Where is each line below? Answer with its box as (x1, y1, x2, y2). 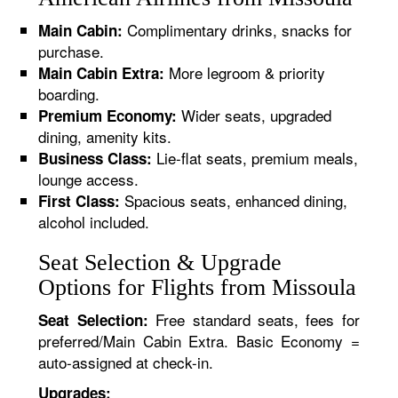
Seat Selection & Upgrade (38, 250, 283, 275)
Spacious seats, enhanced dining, (120, 189, 348, 211)
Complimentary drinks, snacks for (123, 19, 353, 41)
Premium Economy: (38, 105, 178, 126)
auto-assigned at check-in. (38, 351, 214, 373)
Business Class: (38, 147, 153, 169)
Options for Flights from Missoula (38, 275, 357, 300)
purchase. (38, 40, 105, 62)
